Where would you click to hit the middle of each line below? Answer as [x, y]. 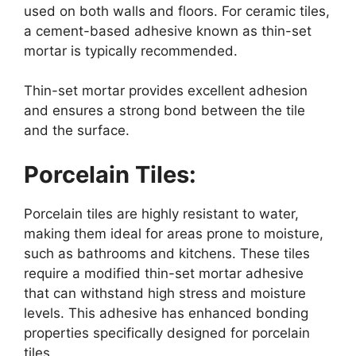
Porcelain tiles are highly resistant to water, [161, 213]
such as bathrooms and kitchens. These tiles [167, 253]
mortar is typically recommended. [131, 50]
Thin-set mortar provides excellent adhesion [166, 91]
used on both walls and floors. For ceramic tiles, [177, 11]
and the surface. [77, 131]
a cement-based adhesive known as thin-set [168, 31]
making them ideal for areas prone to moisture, [174, 233]
